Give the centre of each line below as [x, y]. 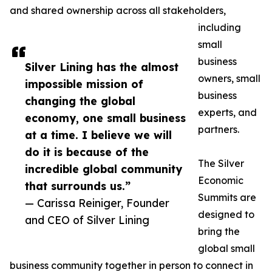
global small [226, 249]
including [219, 28]
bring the [219, 232]
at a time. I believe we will [98, 135]
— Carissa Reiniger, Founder [97, 203]
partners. [219, 130]
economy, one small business [105, 118]
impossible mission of [84, 84]
